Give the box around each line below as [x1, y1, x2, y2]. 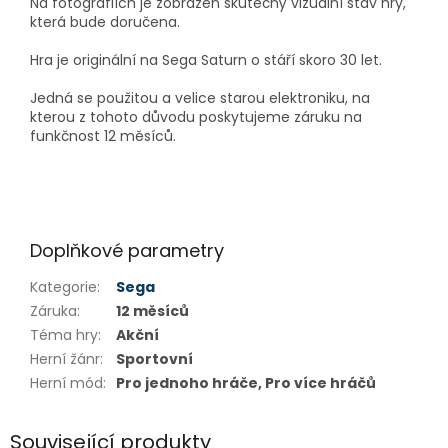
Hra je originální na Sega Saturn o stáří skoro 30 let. [30, 50, 382, 71]
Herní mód [30, 373, 103, 394]
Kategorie [30, 277, 97, 298]
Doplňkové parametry [30, 238, 224, 264]
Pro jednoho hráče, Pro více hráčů [116, 373, 376, 394]
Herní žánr [30, 349, 100, 370]
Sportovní [116, 349, 193, 370]
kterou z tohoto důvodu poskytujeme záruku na [30, 107, 362, 128]
